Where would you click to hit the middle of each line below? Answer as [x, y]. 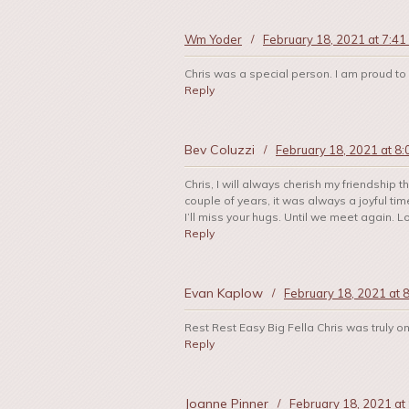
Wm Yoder [213, 40]
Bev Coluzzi [220, 150]
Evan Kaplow [224, 294]
